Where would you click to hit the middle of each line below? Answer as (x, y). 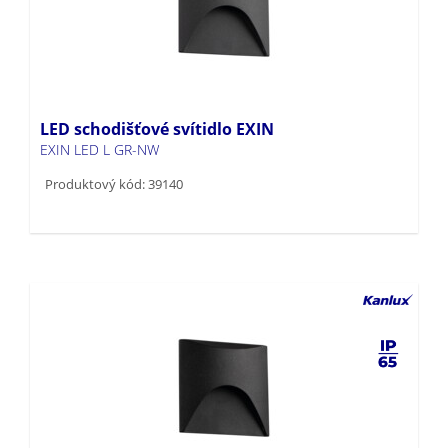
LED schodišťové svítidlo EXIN (157, 96)
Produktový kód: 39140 (114, 151)
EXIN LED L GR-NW (99, 117)
